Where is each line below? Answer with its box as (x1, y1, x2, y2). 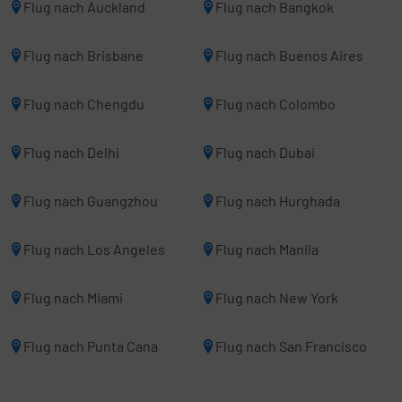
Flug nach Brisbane (23, 47, 144, 64)
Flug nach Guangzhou (23, 192, 158, 209)
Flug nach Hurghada (215, 192, 340, 209)
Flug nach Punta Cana (23, 337, 158, 354)
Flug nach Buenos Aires (215, 47, 363, 64)
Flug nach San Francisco (215, 337, 367, 354)
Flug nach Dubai (215, 144, 315, 161)
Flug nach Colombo (215, 95, 336, 112)
